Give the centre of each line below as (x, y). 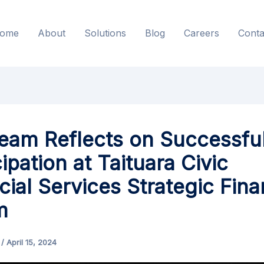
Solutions (105, 33)
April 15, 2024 (32, 242)
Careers (201, 33)
